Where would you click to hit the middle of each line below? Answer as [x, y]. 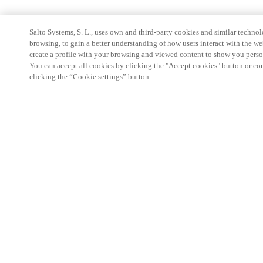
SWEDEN [97, 256]
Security [43, 182]
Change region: [55, 256]
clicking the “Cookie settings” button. [90, 77]
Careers [42, 202]
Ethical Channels [57, 222]
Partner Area [50, 142]
